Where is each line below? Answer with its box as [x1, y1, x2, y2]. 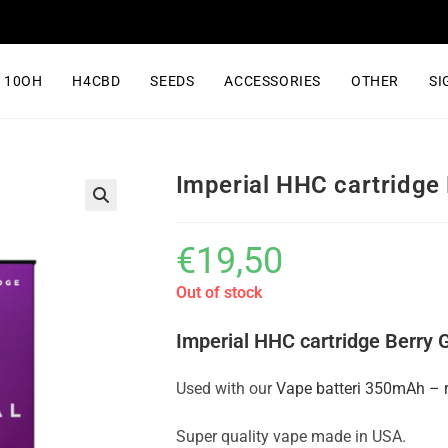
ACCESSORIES [224, 73, 322, 89]
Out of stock [175, 283, 262, 302]
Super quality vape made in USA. [175, 427, 406, 446]
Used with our [175, 379, 276, 398]
